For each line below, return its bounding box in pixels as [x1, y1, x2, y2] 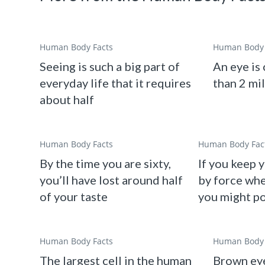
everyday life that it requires [40, 76, 192, 91]
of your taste [40, 189, 108, 204]
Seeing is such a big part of [40, 59, 180, 74]
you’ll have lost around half [40, 173, 183, 188]
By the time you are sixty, [40, 156, 172, 171]
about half [40, 92, 95, 107]
